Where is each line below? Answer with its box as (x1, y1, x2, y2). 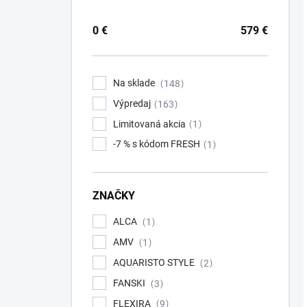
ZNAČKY (93, 189, 135, 203)
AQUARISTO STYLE (113, 256, 197, 268)
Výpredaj (113, 97, 151, 109)
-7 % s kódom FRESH (113, 138, 200, 150)
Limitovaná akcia (113, 118, 186, 130)
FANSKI (113, 277, 147, 288)
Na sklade (113, 77, 157, 88)
